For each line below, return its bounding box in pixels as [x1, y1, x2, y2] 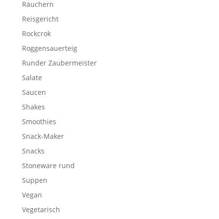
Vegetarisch [22, 204, 60, 214]
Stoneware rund [22, 160, 75, 170]
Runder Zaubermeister [22, 58, 97, 67]
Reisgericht [22, 14, 59, 23]
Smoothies [22, 116, 56, 126]
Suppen [22, 175, 47, 185]
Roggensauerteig [22, 43, 77, 53]
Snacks [22, 146, 44, 155]
